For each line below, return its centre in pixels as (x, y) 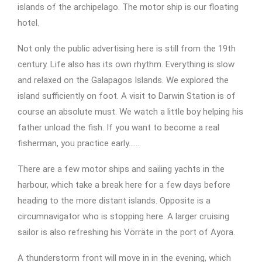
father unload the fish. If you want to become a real (118, 127)
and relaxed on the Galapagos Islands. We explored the (123, 80)
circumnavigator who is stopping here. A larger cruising (123, 216)
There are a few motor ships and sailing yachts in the (121, 169)
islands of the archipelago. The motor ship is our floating (128, 7)
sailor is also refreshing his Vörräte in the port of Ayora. (126, 232)
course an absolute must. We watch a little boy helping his (130, 112)
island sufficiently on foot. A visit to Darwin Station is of (127, 96)
